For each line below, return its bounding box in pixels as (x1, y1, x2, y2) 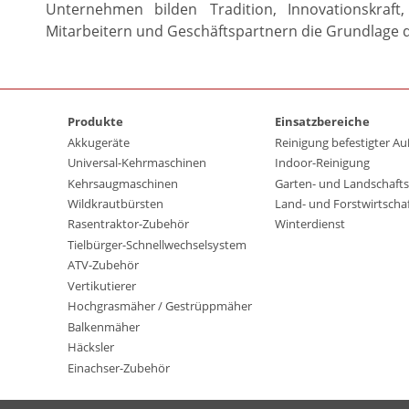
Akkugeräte (68, 133, 130, 151)
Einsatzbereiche (274, 113, 370, 131)
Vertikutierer (68, 277, 136, 294)
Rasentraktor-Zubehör (68, 215, 189, 233)
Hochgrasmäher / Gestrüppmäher (68, 298, 252, 315)
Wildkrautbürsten (68, 194, 163, 212)
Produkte (68, 113, 123, 131)
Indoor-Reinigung (274, 154, 370, 172)
